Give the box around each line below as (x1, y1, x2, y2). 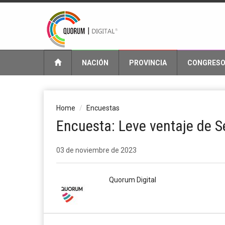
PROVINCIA (129, 59, 167, 67)
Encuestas (86, 104, 120, 112)
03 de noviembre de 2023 (56, 146, 137, 154)
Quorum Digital (109, 176, 156, 184)
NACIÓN (82, 59, 108, 67)
